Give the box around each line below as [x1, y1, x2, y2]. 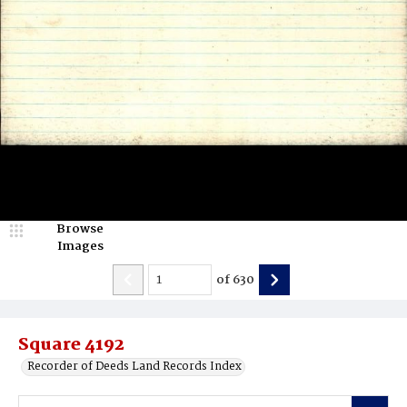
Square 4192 [18, 332, 124, 359]
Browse [56, 219, 104, 239]
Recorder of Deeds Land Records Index [27, 357, 242, 376]
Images [56, 236, 104, 256]
